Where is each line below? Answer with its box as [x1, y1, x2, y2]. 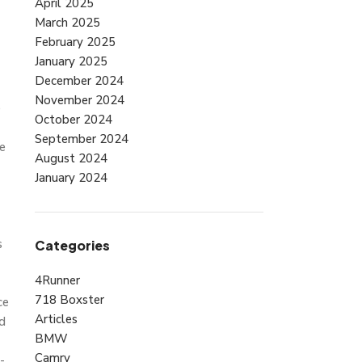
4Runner [34, 272, 80, 289]
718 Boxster [34, 292, 104, 309]
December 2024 [34, 73, 124, 90]
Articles [34, 311, 78, 328]
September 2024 [34, 131, 128, 148]
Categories [34, 237, 110, 255]
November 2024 [34, 92, 124, 109]
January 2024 [34, 170, 107, 187]
